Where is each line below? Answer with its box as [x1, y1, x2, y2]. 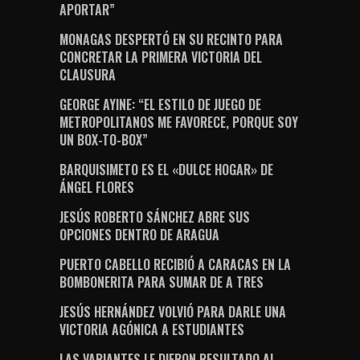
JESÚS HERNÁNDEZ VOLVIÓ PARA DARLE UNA [59, 302, 286, 322]
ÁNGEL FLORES [59, 178, 134, 198]
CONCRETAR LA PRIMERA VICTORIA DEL [59, 47, 262, 67]
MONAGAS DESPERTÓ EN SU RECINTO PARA [59, 30, 283, 50]
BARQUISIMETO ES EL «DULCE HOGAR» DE [59, 160, 273, 180]
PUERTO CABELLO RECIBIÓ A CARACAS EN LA [59, 255, 291, 275]
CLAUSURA [59, 65, 116, 85]
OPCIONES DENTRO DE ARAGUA [59, 225, 219, 245]
